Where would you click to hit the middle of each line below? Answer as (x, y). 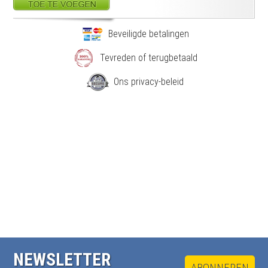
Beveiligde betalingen (148, 34)
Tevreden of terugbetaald (148, 58)
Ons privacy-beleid (148, 82)
